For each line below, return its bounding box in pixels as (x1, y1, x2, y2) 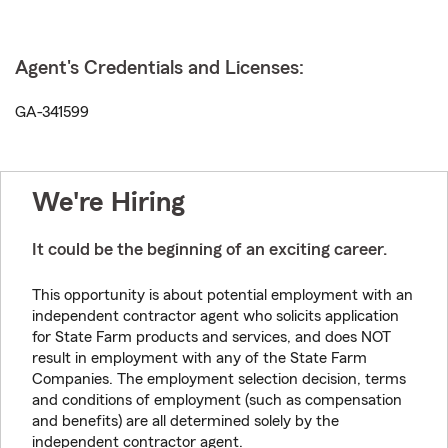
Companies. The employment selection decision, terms (32, 371, 406, 387)
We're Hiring (32, 188, 185, 216)
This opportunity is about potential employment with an (32, 287, 413, 303)
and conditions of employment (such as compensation (32, 392, 402, 408)
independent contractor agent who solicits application (32, 308, 399, 324)
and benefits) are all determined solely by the (32, 413, 339, 429)
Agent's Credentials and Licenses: (15, 58, 304, 78)
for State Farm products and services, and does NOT (32, 329, 391, 345)
